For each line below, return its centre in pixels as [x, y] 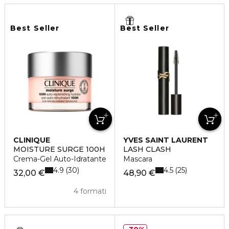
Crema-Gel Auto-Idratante [60, 159]
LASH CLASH [147, 150]
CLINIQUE [32, 140]
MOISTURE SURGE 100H [59, 150]
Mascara [138, 159]
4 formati [90, 191]
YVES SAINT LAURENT [165, 140]
